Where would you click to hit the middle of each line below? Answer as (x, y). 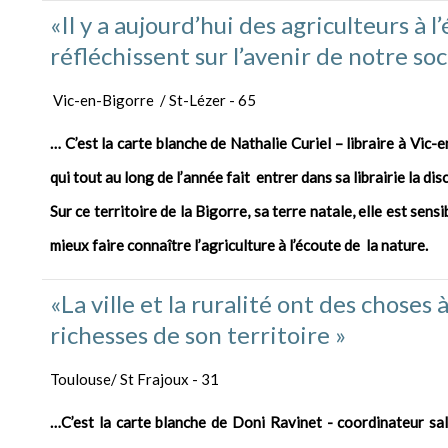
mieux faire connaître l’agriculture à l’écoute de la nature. (239, 245)
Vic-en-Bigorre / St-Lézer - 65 (153, 100)
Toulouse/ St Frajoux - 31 (134, 379)
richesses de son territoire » (198, 335)
